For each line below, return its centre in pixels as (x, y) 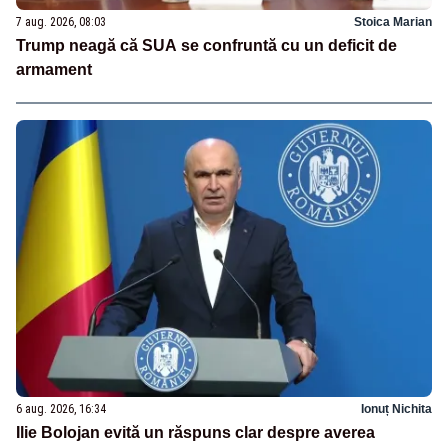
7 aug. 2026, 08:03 (61, 22)
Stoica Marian (393, 22)
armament (54, 70)
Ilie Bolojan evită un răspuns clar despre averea (195, 432)
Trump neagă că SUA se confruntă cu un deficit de (206, 46)
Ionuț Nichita (396, 408)
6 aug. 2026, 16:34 (61, 408)
